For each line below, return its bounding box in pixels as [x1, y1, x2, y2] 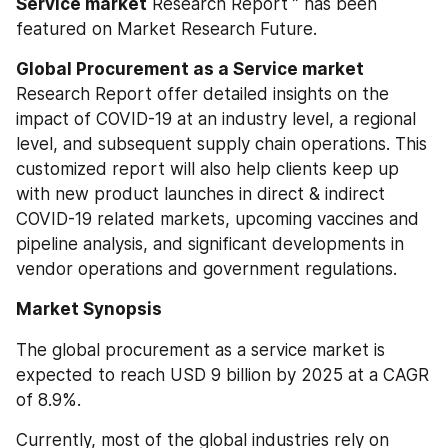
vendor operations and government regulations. [16, 259, 397, 279]
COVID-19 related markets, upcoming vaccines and [16, 209, 419, 229]
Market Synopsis [16, 299, 162, 319]
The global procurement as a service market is [16, 339, 385, 360]
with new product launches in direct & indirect [16, 184, 385, 204]
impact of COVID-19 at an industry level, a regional [16, 109, 416, 129]
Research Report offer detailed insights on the [16, 84, 389, 104]
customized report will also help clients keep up [16, 159, 399, 179]
